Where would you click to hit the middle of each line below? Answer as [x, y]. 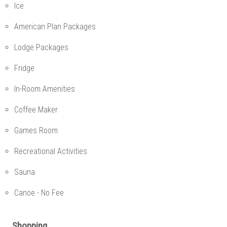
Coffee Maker [36, 109]
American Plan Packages [55, 26]
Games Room [36, 130]
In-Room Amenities [45, 89]
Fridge [24, 68]
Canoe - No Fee [39, 193]
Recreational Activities [51, 151]
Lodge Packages [41, 47]
